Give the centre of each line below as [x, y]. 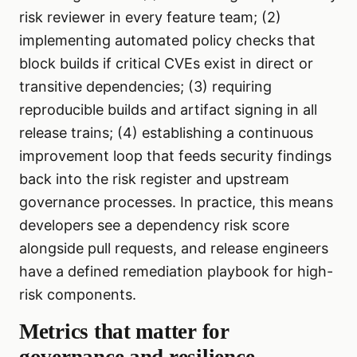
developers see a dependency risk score [154, 226]
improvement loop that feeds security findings [175, 156]
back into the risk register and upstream [154, 179]
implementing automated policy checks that [167, 41]
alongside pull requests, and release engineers [174, 249]
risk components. [78, 295]
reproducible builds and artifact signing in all [168, 110]
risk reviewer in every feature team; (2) [150, 18]
